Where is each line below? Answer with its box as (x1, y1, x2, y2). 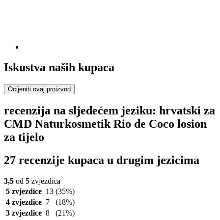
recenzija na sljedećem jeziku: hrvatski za (4, 104, 215, 117)
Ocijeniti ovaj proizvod (8, 85, 71, 93)
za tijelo (4, 131, 44, 144)
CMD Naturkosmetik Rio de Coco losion (4, 117, 207, 131)
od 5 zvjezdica (14, 177, 60, 186)
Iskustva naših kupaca (4, 61, 114, 74)
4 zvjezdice (5, 198, 42, 207)
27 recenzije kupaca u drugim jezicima (4, 154, 199, 167)
